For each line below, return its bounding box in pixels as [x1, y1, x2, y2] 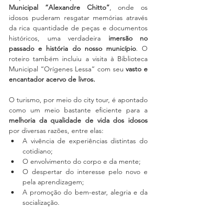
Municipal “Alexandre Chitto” [9, 3, 109, 12]
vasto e [123, 65, 148, 73]
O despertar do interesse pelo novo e [22, 167, 148, 176]
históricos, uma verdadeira [9, 34, 109, 43]
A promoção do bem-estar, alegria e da [22, 188, 148, 197]
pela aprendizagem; [22, 177, 84, 186]
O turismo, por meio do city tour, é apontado [9, 95, 148, 104]
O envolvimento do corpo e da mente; [22, 157, 141, 166]
